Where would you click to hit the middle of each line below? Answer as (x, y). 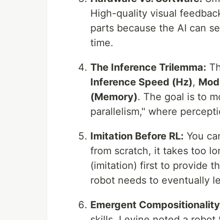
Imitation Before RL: (137, 136)
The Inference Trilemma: (148, 67)
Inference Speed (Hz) (141, 82)
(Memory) (114, 97)
